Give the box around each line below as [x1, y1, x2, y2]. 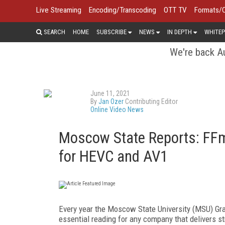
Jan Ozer [98, 97, 124, 105]
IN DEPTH [167, 28, 192, 36]
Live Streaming [36, 6, 81, 15]
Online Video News [90, 105, 144, 114]
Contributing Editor [124, 97, 178, 105]
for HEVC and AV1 [59, 147, 168, 166]
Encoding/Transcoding [89, 6, 156, 15]
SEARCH [42, 28, 65, 36]
